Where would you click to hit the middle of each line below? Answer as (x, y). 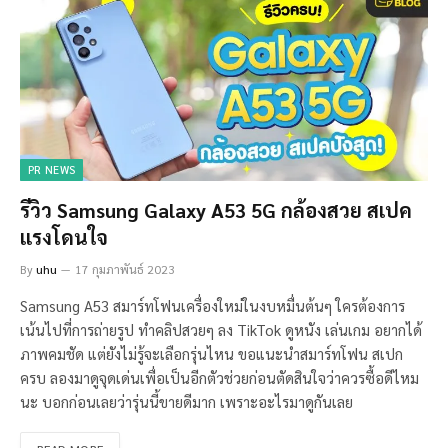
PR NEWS (52, 170)
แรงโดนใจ (64, 237)
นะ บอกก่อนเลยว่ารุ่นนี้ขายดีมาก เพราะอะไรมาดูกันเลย (186, 402)
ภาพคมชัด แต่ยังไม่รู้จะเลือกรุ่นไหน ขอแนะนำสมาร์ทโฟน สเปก (211, 354)
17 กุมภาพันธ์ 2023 (125, 269)
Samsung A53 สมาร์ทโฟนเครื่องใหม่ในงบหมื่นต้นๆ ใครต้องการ (212, 306)
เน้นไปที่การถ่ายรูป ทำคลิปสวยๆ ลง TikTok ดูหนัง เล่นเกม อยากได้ (221, 330)
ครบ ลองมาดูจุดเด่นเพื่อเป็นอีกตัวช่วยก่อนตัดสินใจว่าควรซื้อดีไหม (219, 378)
